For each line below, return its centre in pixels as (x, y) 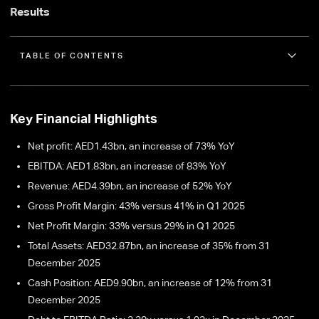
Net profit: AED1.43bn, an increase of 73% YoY (131, 146)
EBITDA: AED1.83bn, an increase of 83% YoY (127, 166)
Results (30, 11)
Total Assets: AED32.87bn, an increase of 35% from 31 (149, 245)
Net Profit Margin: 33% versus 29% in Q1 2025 (131, 225)
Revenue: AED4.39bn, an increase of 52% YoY (130, 185)
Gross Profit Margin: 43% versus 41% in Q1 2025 (136, 205)
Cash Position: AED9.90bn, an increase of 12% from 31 (150, 282)
